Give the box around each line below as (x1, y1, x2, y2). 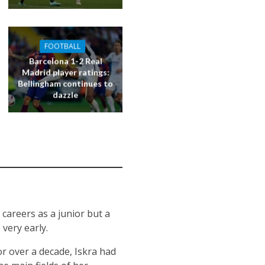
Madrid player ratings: (21, 67, 109, 77)
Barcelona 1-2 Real (28, 56, 102, 66)
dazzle (53, 89, 79, 100)
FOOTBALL (44, 41, 81, 51)
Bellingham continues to (18, 78, 114, 89)
